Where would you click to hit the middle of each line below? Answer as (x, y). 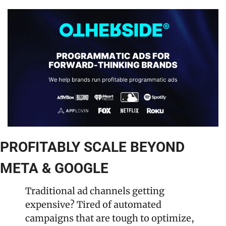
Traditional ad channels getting (95, 191)
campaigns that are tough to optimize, (110, 218)
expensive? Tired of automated (93, 204)
